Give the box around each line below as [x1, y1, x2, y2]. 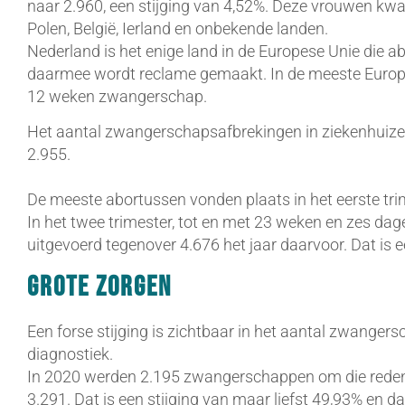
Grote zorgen [27, 269, 172, 304]
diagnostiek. [27, 344, 113, 363]
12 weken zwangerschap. [27, 87, 207, 106]
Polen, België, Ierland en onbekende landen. [27, 19, 328, 38]
